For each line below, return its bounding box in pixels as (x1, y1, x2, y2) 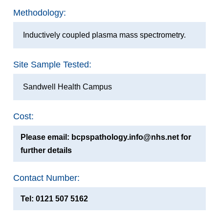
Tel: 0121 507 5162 (20, 194, 88, 203)
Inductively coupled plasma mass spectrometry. (22, 30, 186, 39)
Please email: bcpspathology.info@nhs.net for (20, 132, 191, 141)
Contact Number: (13, 173, 80, 183)
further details (20, 146, 72, 154)
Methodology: (13, 7, 66, 18)
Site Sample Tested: (13, 59, 91, 69)
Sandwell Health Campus (22, 82, 112, 91)
